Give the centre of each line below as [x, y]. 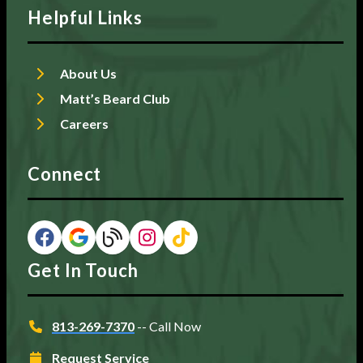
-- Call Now [169, 326]
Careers [84, 123]
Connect [65, 173]
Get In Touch [83, 270]
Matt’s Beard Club [115, 98]
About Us [88, 73]
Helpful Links [85, 17]
